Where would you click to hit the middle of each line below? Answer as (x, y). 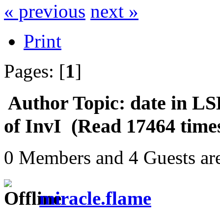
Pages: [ (35, 71)
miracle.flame (95, 198)
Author (38, 103)
